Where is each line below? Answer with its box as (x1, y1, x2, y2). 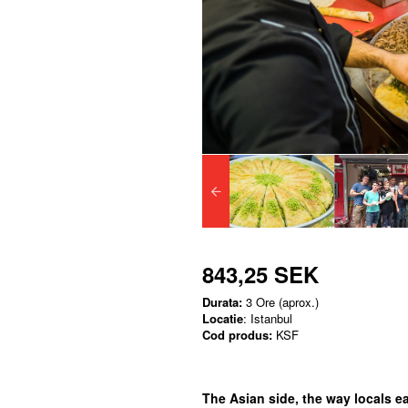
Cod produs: (202, 325, 272, 343)
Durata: (202, 292, 242, 311)
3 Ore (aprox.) (242, 292, 319, 311)
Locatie (202, 309, 243, 327)
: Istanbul (243, 309, 292, 327)
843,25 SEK (202, 258, 319, 290)
